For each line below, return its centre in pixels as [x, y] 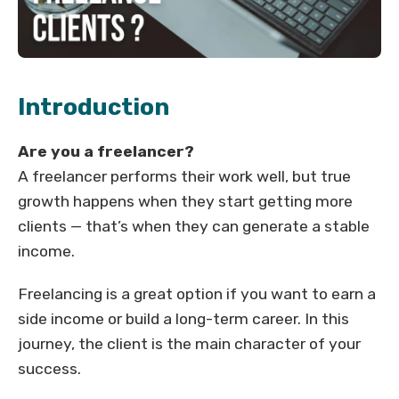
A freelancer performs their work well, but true [184, 177]
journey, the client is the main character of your [189, 344]
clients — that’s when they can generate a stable [194, 227]
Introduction [94, 107]
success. [49, 369]
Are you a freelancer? [106, 152]
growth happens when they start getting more [185, 202]
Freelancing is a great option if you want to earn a [197, 294]
